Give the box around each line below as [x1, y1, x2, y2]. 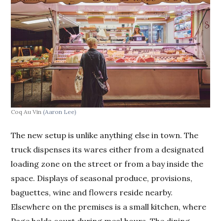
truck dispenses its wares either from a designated [11, 145, 204, 155]
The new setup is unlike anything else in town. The [11, 130, 199, 141]
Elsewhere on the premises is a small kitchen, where [11, 202, 207, 212]
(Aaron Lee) [43, 108, 77, 116]
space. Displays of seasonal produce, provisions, [11, 173, 193, 184]
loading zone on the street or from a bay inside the [11, 159, 204, 169]
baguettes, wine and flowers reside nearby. [11, 187, 173, 198]
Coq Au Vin [11, 108, 43, 116]
